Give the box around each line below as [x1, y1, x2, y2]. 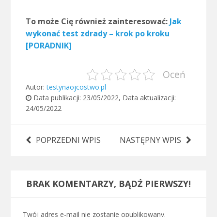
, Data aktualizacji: [118, 93, 176, 103]
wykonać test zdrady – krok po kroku [25, 28, 170, 39]
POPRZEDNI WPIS [35, 134, 101, 145]
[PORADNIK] [25, 40, 72, 51]
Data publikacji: [31, 93, 83, 103]
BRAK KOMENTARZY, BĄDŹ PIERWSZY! [26, 177, 191, 189]
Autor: [25, 82, 46, 92]
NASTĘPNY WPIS [120, 134, 182, 145]
